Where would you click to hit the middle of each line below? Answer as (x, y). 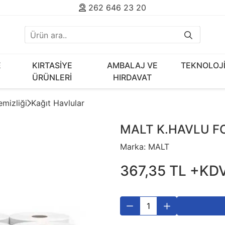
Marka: (133, 147)
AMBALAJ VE (133, 65)
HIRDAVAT (133, 77)
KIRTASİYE (52, 65)
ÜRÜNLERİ (52, 77)
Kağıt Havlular (58, 103)
